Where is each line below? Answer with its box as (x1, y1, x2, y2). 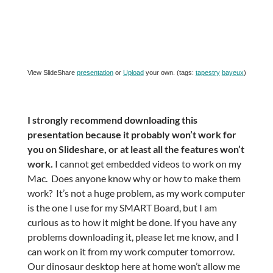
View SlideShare (27, 69, 77, 77)
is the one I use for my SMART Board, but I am (27, 202, 217, 214)
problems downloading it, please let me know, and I (27, 231, 239, 243)
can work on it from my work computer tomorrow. (27, 246, 235, 258)
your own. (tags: (143, 69, 196, 77)
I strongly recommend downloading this (27, 114, 197, 126)
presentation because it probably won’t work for (27, 129, 236, 141)
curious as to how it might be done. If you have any (27, 216, 236, 229)
